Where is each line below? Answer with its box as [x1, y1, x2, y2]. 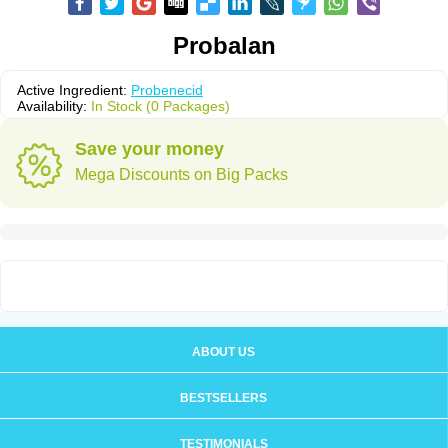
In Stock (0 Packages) [91, 98, 230, 114]
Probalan [172, 32, 276, 59]
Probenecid [131, 82, 203, 98]
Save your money [75, 139, 224, 159]
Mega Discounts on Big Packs [75, 166, 288, 183]
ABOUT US [192, 345, 255, 359]
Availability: [17, 98, 91, 114]
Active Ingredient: [17, 82, 131, 98]
